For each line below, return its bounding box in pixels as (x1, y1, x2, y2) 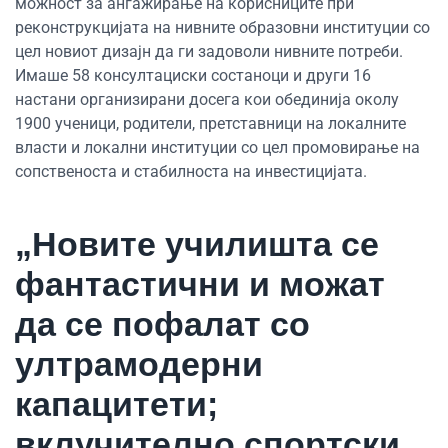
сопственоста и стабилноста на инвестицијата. (15, 161, 367, 181)
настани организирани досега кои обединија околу (15, 89, 399, 109)
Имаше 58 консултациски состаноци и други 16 (15, 65, 371, 85)
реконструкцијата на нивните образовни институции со (15, 17, 430, 37)
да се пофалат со (15, 304, 310, 343)
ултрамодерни (15, 344, 263, 383)
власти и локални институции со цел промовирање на (15, 137, 420, 157)
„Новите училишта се (15, 224, 379, 263)
